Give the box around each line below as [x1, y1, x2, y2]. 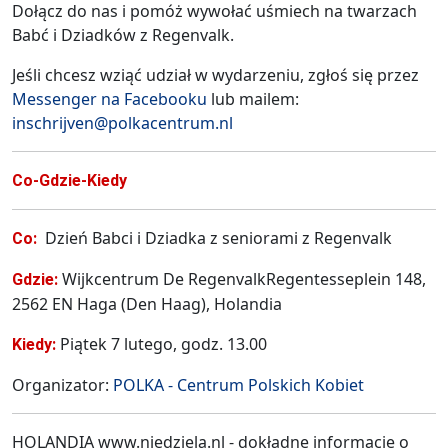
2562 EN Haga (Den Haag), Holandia [12, 292, 282, 315]
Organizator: [12, 373, 113, 396]
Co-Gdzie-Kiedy [12, 170, 127, 190]
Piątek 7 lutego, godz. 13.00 [56, 332, 267, 355]
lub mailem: [207, 87, 299, 110]
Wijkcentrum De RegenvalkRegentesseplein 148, [62, 267, 426, 290]
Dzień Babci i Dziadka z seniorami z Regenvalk [45, 226, 392, 249]
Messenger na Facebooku [12, 87, 207, 110]
